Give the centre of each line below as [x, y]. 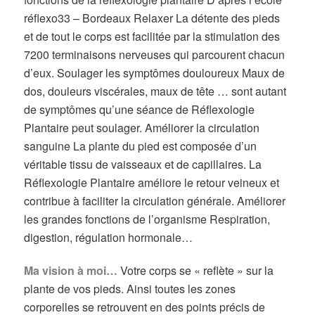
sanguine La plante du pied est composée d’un [141, 146]
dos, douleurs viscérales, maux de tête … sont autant [155, 91]
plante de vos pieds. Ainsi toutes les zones [130, 289]
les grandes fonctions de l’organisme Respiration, [147, 219]
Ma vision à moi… [71, 271]
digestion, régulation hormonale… [109, 238]
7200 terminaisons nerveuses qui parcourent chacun [155, 55]
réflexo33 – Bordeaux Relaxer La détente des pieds [152, 18]
